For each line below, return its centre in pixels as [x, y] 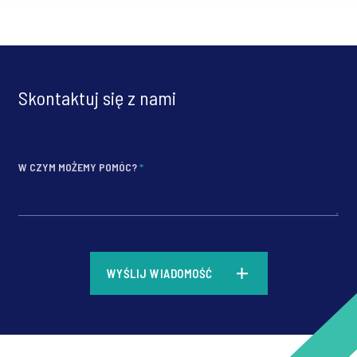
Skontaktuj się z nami [97, 98]
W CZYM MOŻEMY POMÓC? [79, 167]
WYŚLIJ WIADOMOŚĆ [159, 273]
